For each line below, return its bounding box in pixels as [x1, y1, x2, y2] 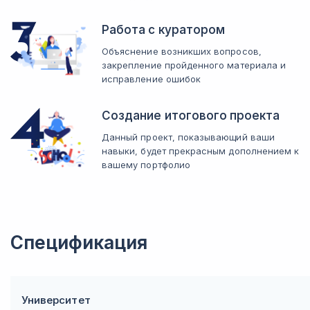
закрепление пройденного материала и [102, 60, 286, 71]
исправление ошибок [102, 73, 201, 84]
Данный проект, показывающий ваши [102, 131, 275, 143]
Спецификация [10, 232, 147, 253]
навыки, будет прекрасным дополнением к [102, 145, 300, 156]
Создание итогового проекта [102, 109, 280, 122]
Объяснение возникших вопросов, [102, 46, 262, 57]
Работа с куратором [102, 23, 226, 37]
